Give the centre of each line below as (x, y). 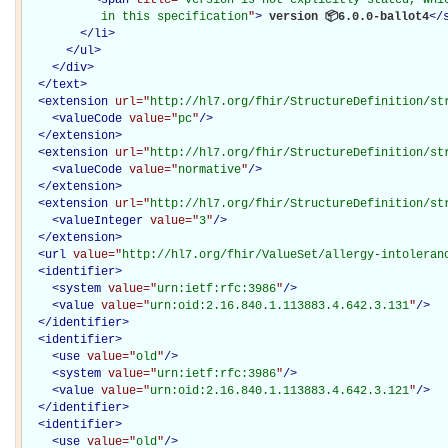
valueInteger (101, 220)
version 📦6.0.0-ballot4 (345, 16)
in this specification (136, 16)
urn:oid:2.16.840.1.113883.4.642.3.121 (279, 390)
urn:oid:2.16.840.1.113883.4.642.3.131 (279, 305)
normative (209, 169)
